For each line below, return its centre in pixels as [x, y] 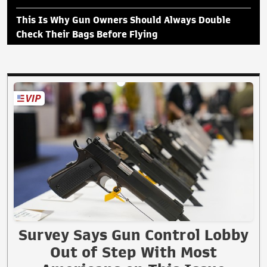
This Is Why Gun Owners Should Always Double [123, 20]
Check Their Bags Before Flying [87, 34]
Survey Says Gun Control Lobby [133, 235]
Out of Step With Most [133, 252]
